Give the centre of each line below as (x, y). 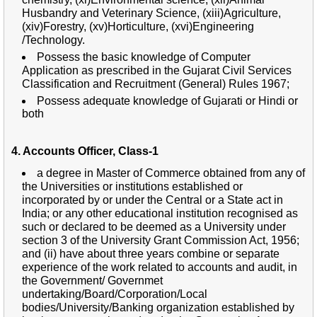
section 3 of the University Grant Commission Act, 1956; (161, 240)
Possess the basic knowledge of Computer (144, 57)
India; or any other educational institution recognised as (160, 213)
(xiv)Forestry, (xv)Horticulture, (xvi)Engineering (138, 26)
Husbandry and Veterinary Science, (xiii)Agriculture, (151, 13)
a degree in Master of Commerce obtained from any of (171, 173)
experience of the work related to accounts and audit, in (160, 267)
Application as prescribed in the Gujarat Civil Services (157, 70)
